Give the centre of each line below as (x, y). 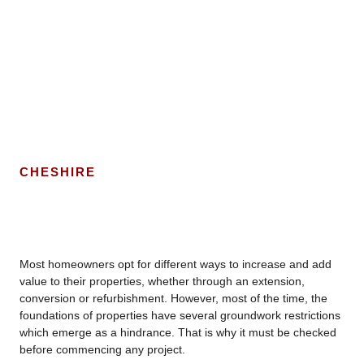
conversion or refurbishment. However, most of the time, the (173, 298)
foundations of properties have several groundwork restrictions (180, 315)
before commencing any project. (102, 349)
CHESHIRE (58, 171)
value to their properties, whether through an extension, (162, 281)
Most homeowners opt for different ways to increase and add (175, 264)
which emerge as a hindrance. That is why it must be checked (178, 332)
